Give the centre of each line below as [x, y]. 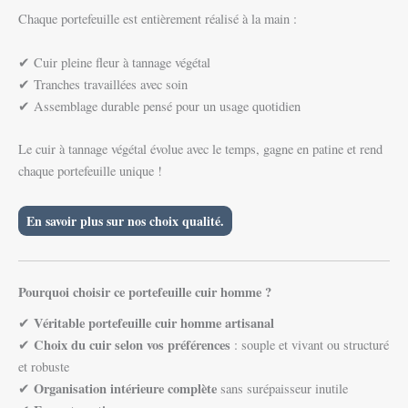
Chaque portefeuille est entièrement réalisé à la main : [158, 19]
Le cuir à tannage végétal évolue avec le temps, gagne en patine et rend [200, 149]
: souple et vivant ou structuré [310, 344]
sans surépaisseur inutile [282, 388]
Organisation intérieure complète [125, 388]
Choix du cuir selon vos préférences [132, 344]
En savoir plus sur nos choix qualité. [125, 221]
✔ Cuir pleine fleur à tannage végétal [114, 62]
